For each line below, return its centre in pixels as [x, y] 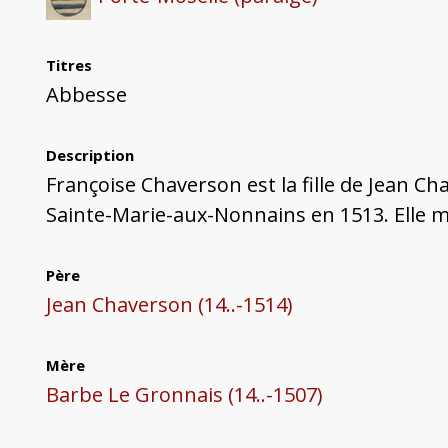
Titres [68, 65]
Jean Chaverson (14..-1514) [169, 305]
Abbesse [86, 95]
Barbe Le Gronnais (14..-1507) [184, 395]
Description [89, 155]
